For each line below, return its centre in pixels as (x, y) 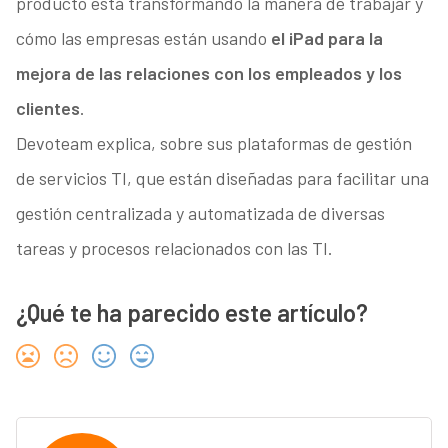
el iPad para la (326, 38)
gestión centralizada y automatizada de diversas (200, 213)
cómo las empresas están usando (143, 38)
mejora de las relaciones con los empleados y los (208, 73)
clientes (47, 108)
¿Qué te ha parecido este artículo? (191, 313)
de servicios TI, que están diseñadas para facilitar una (222, 178)
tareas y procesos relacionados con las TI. (174, 248)
